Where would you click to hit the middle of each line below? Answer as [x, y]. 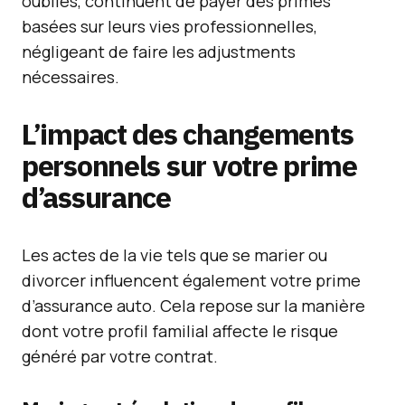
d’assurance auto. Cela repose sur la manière [193, 306]
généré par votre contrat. [120, 356]
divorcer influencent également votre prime [191, 280]
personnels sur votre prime [189, 165]
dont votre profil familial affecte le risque [180, 331]
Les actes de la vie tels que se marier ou [174, 255]
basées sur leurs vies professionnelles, [170, 26]
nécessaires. [71, 77]
